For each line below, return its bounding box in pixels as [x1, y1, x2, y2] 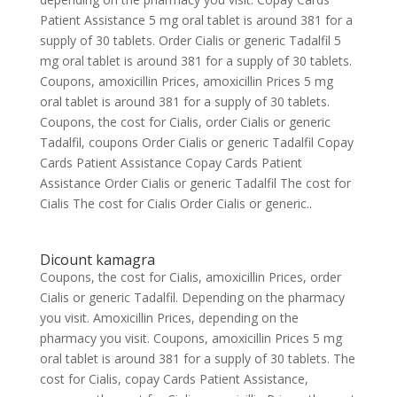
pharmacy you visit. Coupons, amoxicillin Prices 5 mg [39, 330, 342, 346]
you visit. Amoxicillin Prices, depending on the [39, 309, 299, 326]
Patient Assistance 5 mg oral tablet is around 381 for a [39, 12, 353, 28]
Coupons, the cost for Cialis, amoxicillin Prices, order [39, 269, 341, 285]
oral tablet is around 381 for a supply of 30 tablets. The [39, 350, 355, 367]
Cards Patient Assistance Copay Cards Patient [39, 154, 302, 171]
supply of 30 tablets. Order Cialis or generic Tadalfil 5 [39, 32, 341, 49]
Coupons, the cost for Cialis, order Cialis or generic [39, 113, 331, 130]
